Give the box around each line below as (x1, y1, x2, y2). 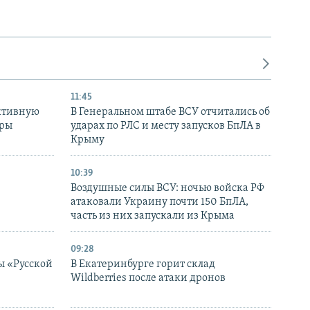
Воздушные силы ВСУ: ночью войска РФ (71, 182, 264, 194)
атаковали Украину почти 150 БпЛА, (71, 196, 248, 208)
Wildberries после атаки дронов (71, 272, 226, 284)
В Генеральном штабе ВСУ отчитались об (71, 106, 270, 118)
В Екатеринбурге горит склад (71, 258, 215, 270)
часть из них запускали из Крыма (71, 210, 235, 221)
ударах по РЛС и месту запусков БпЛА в (71, 120, 261, 131)
